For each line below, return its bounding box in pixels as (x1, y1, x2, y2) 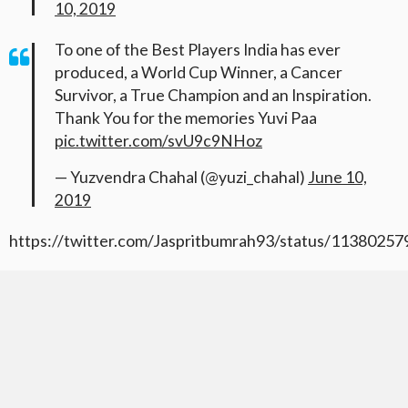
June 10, (308, 168, 367, 188)
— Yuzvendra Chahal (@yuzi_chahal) (55, 168, 308, 188)
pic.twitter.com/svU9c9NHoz (55, 131, 262, 151)
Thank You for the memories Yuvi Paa (55, 108, 317, 128)
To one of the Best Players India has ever (55, 40, 341, 60)
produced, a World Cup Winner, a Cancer (55, 63, 342, 83)
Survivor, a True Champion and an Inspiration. (55, 86, 372, 106)
